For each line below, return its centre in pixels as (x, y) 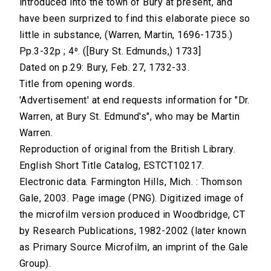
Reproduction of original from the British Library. (127, 149)
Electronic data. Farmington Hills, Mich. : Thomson (131, 182)
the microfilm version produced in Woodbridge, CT (132, 215)
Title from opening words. (77, 84)
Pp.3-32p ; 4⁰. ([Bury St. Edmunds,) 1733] (110, 51)
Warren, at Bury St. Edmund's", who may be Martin (130, 117)
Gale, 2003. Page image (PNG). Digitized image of (132, 198)
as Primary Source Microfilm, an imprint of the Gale (134, 247)
